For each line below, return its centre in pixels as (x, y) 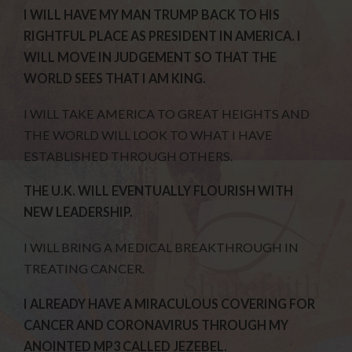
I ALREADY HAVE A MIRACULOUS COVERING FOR (170, 303)
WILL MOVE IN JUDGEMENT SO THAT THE (150, 57)
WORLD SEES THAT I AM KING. (115, 78)
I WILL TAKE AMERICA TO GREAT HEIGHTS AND (167, 113)
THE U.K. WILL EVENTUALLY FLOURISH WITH (159, 191)
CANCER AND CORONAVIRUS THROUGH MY (156, 324)
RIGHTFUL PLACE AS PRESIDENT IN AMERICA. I (163, 35)
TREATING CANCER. (84, 269)
